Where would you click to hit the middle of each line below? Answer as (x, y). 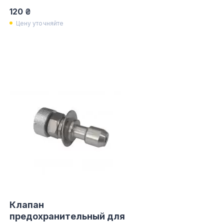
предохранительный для (67, 216)
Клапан (26, 205)
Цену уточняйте (40, 23)
